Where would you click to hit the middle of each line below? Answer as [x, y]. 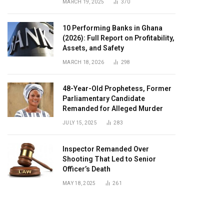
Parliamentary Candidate [104, 98]
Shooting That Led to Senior [109, 159]
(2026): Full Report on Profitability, [118, 38]
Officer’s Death [86, 169]
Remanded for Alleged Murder [113, 108]
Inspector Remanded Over [106, 149]
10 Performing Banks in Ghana [112, 28]
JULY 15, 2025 [80, 123]
